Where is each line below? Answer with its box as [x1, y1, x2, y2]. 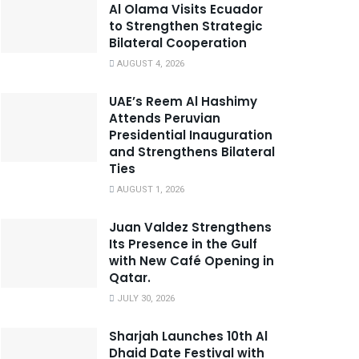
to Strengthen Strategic [109, 17, 263, 34]
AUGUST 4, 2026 [115, 56, 184, 71]
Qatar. [109, 268, 151, 286]
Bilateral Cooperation [109, 34, 247, 51]
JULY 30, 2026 [115, 291, 175, 305]
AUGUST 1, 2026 [115, 182, 184, 196]
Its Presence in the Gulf [109, 235, 257, 252]
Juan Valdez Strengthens [109, 218, 272, 236]
